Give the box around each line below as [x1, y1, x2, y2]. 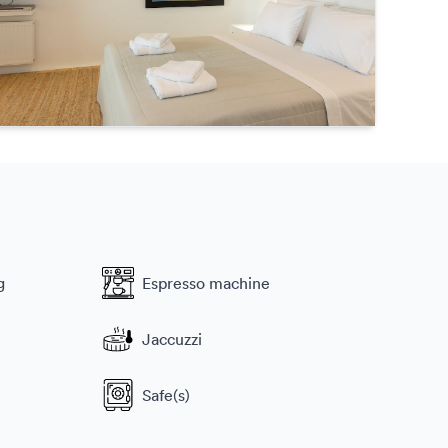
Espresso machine [142, 272, 270, 293]
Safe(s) [142, 384, 190, 405]
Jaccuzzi [142, 328, 202, 349]
